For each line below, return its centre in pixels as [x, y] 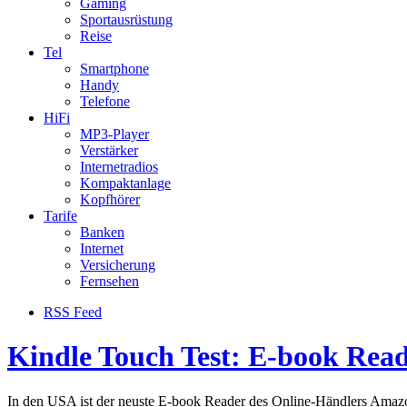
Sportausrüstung [126, 20]
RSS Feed [73, 312]
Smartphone [114, 69]
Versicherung [118, 265]
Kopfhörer [110, 199]
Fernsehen [109, 281]
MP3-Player [114, 134]
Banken [102, 232]
